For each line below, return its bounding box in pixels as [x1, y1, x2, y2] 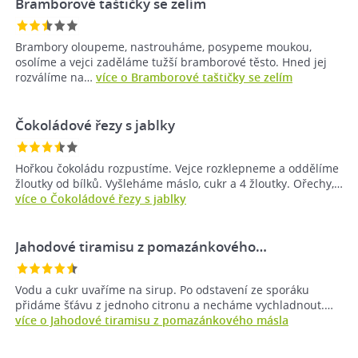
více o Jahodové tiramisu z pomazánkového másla [15, 312, 288, 328]
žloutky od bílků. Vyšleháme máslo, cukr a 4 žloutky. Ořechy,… [15, 176, 343, 192]
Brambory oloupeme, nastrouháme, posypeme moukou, [15, 39, 312, 55]
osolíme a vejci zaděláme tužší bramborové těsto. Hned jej [15, 54, 327, 70]
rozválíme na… [15, 70, 96, 86]
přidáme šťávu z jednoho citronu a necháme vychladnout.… [15, 297, 333, 313]
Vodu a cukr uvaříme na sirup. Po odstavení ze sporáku [15, 282, 309, 298]
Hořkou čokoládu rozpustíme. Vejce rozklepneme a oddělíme [15, 161, 339, 177]
